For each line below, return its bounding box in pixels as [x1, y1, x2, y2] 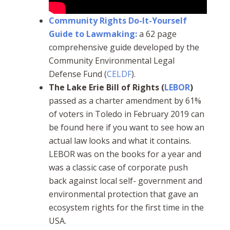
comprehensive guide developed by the [48, 41, 199, 53]
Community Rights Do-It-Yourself [48, 14, 187, 26]
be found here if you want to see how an [48, 121, 204, 133]
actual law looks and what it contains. [48, 135, 193, 146]
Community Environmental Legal [48, 54, 175, 66]
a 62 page [137, 28, 177, 40]
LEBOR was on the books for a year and [48, 148, 201, 160]
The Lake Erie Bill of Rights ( [48, 81, 164, 93]
